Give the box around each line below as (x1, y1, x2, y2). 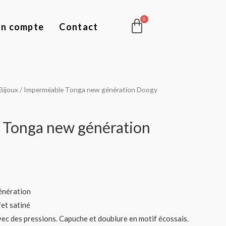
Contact (59, 21, 98, 32)
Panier (144, 12, 188, 31)
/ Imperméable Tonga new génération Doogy (18, 85, 157, 94)
